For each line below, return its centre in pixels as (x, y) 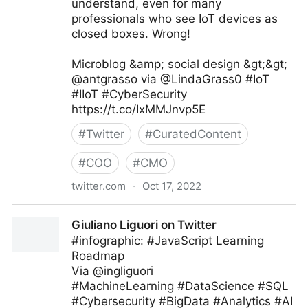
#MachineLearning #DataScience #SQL (180, 286)
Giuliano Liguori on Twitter (144, 225)
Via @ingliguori (112, 271)
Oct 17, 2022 (172, 186)
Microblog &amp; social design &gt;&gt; (179, 64)
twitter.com (99, 186)
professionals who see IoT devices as (175, 19)
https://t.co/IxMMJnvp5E (139, 109)
